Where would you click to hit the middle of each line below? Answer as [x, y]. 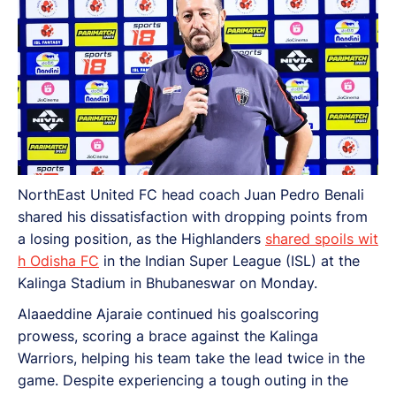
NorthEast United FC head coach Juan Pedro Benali [191, 194]
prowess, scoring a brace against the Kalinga [168, 335]
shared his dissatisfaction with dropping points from [193, 216]
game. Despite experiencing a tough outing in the [183, 380]
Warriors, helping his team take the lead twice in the [191, 358]
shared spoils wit [322, 238]
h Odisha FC [58, 260]
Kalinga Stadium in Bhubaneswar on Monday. [168, 282]
